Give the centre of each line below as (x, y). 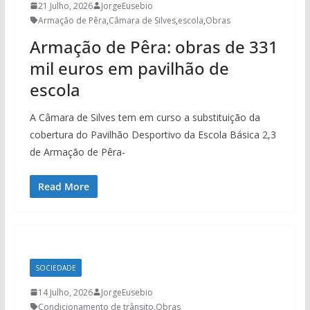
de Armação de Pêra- (77, 152)
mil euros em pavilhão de (129, 68)
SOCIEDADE (55, 267)
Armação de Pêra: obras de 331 (154, 46)
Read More (63, 186)
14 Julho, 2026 (65, 292)
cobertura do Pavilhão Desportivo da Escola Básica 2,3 (153, 134)
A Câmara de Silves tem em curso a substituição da (145, 117)
